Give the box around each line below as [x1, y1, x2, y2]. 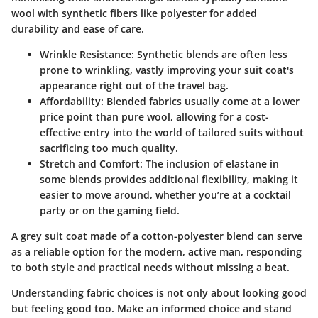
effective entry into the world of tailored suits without [40, 126, 304, 140]
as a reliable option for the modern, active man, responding [11, 245, 302, 259]
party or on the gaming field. [40, 204, 180, 218]
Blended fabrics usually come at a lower [104, 94, 300, 109]
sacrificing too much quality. [40, 141, 178, 155]
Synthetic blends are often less [134, 48, 287, 62]
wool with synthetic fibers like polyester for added [11, 6, 257, 21]
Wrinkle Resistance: [40, 48, 134, 62]
